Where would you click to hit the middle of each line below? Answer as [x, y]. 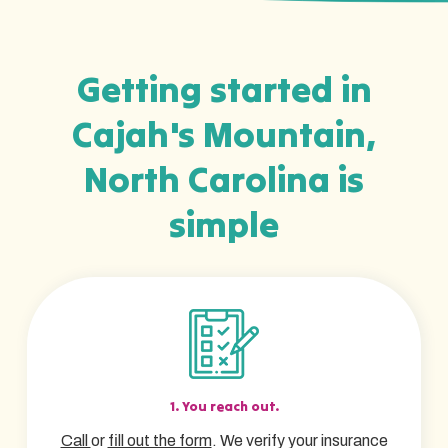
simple [224, 223]
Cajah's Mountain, [224, 133]
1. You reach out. [224, 406]
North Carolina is [224, 178]
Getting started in [224, 88]
